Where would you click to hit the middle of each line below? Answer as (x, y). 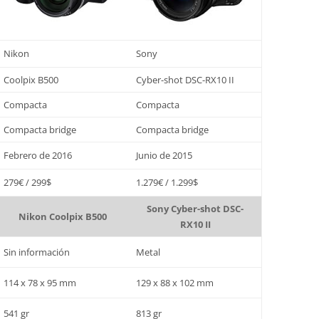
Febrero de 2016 (38, 156)
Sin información (37, 252)
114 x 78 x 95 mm (40, 283)
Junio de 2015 (164, 156)
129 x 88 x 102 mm (175, 283)
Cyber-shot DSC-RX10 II (185, 80)
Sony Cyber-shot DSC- (195, 209)
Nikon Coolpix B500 (63, 217)
